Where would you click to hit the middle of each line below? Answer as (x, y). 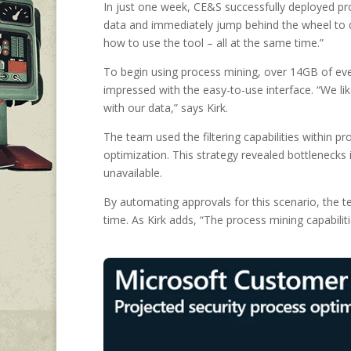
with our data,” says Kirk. (169, 108)
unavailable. (133, 173)
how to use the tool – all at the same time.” (217, 43)
